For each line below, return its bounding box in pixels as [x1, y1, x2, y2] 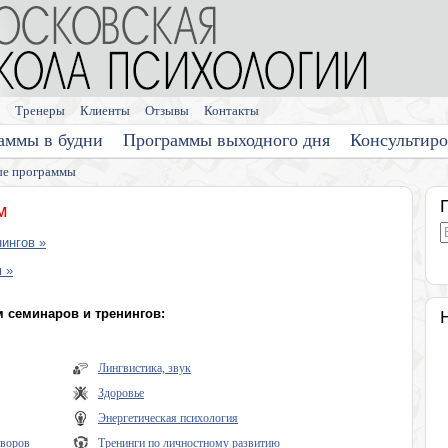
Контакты [204, 103, 259, 118]
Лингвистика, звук [98, 361, 191, 375]
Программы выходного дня [123, 130, 330, 150]
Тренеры [15, 103, 65, 118]
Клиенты [80, 103, 130, 118]
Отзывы [145, 103, 189, 118]
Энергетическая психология [98, 411, 238, 425]
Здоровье [98, 386, 144, 400]
